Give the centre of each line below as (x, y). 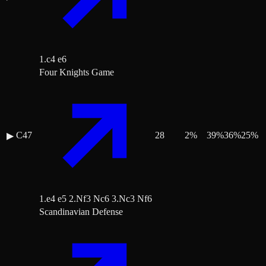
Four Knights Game (77, 72)
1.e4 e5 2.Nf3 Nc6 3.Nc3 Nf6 (96, 199)
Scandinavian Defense (81, 212)
